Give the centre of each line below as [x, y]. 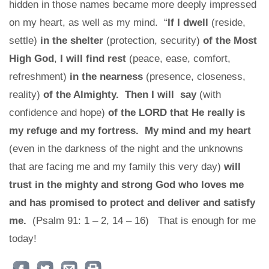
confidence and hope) [59, 112]
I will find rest [93, 58]
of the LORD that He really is [177, 112]
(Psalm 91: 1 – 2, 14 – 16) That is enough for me [143, 220]
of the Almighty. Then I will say [118, 94]
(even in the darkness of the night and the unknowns [126, 148]
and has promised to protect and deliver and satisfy [132, 202]
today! [23, 238]
